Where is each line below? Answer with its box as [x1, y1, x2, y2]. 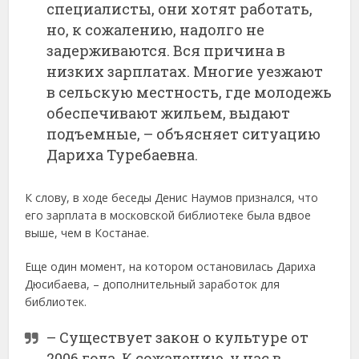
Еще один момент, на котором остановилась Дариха [25, 259, 317, 275]
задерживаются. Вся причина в [46, 41, 286, 61]
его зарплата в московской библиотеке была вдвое [25, 208, 312, 224]
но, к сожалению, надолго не [46, 20, 265, 40]
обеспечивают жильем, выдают [46, 103, 291, 123]
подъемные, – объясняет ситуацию [46, 124, 321, 144]
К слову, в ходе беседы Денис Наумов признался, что [25, 190, 319, 206]
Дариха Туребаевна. [46, 145, 199, 165]
